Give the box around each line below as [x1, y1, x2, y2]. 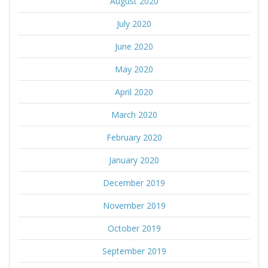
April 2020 [115, 86, 153, 98]
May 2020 [115, 63, 153, 75]
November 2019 [102, 199, 166, 211]
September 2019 [102, 245, 166, 257]
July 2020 [117, 17, 151, 29]
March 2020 [111, 108, 157, 120]
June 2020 [115, 40, 153, 52]
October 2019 [107, 222, 161, 234]
